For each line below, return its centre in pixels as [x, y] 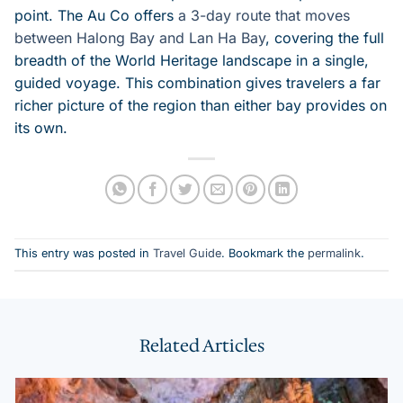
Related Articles [201, 345]
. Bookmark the [264, 253]
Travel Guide [187, 253]
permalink [334, 253]
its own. [41, 127]
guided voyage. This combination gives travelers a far [197, 82]
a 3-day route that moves [264, 15]
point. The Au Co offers [96, 15]
